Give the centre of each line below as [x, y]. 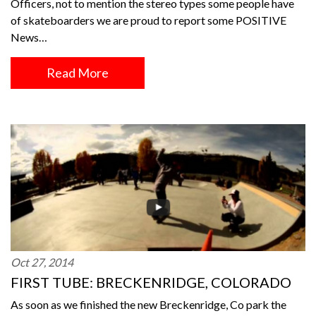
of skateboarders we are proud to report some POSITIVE [148, 20]
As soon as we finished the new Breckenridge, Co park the [148, 304]
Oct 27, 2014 [42, 262]
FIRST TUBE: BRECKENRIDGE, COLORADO [151, 282]
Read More [78, 73]
